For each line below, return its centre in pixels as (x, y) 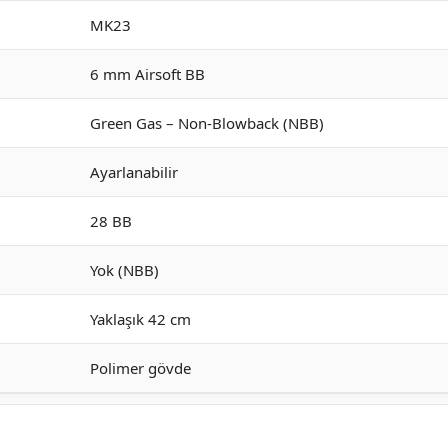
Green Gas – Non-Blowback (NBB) (207, 123)
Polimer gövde (140, 368)
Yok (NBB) (124, 270)
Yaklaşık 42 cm (140, 319)
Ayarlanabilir (134, 172)
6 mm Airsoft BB (147, 74)
